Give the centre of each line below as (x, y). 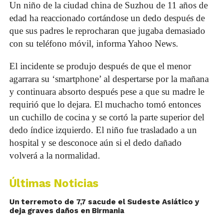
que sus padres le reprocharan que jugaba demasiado (107, 31)
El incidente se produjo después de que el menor (100, 66)
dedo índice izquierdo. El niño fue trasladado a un (103, 130)
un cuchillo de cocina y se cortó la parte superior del (107, 117)
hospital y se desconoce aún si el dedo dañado (95, 143)
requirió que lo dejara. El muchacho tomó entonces (105, 104)
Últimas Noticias (54, 183)
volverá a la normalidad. (55, 155)
